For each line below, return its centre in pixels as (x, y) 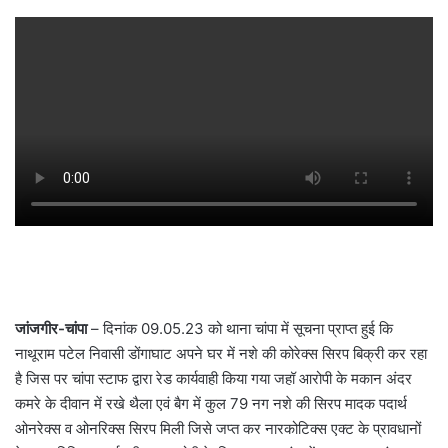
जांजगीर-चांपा (51, 328)
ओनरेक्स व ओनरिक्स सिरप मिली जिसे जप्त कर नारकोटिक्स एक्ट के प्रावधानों (218, 428)
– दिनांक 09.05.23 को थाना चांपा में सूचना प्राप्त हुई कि (240, 328)
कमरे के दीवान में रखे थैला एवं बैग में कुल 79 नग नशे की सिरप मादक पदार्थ (211, 403)
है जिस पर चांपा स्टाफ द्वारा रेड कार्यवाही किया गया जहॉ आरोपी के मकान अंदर (213, 378)
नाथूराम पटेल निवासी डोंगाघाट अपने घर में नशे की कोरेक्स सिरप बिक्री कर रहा (221, 353)
